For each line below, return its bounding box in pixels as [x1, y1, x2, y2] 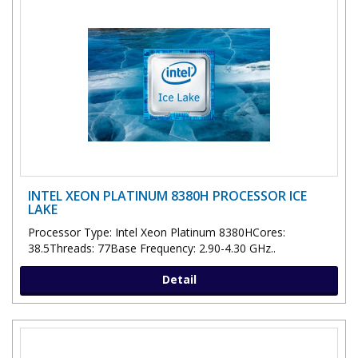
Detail [161, 271, 197, 287]
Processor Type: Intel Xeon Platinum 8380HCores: [28, 224, 285, 240]
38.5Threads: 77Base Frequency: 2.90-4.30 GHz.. [28, 240, 276, 256]
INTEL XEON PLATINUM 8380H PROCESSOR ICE [28, 186, 307, 205]
